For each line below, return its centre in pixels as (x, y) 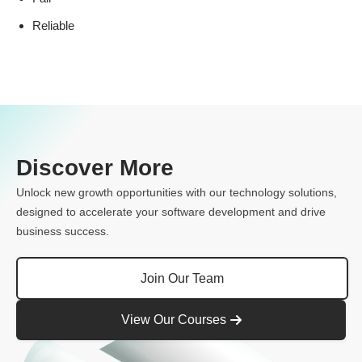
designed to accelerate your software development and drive (171, 212)
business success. (63, 231)
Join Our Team (182, 278)
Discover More (95, 168)
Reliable (55, 25)
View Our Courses (173, 320)
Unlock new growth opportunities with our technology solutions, (177, 192)
